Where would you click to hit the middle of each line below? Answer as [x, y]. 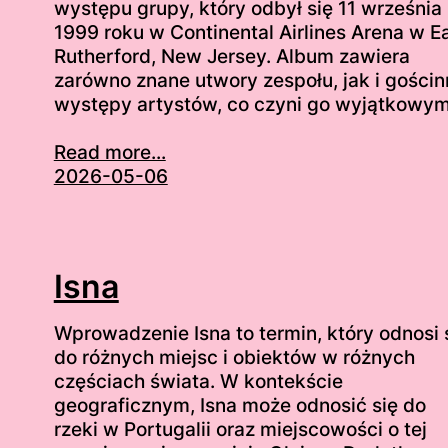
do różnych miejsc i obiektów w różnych [234, 357]
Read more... [109, 152]
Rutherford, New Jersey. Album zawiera [231, 56]
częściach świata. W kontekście [198, 381]
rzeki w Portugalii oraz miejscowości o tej [240, 429]
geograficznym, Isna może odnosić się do [239, 405]
